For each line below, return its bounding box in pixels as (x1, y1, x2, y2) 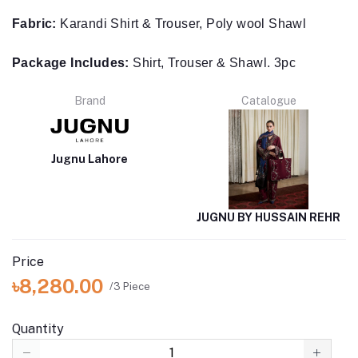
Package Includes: (12, 28, 129, 42)
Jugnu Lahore (51, 125, 128, 138)
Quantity (12, 293, 64, 309)
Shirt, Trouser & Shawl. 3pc (129, 28, 296, 42)
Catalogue (241, 66, 296, 80)
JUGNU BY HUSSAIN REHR (197, 183, 340, 197)
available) (22, 341, 71, 354)
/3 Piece (109, 253, 150, 265)
